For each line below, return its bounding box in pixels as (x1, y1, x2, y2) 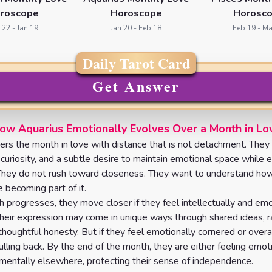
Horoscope (110, 7, 162, 20)
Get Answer (92, 75, 180, 97)
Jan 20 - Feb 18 (110, 23, 161, 33)
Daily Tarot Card (82, 52, 190, 73)
